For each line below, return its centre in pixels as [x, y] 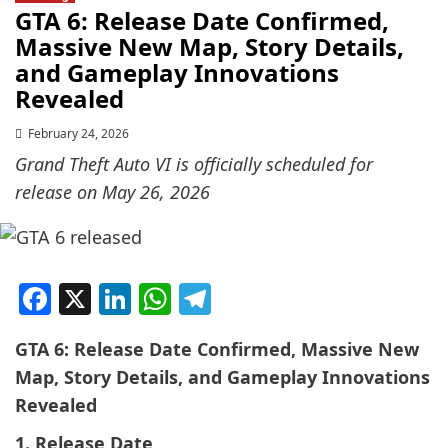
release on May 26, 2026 [112, 192]
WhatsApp [248, 298]
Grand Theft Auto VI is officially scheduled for [194, 164]
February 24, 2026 [78, 134]
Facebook [122, 298]
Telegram [281, 298]
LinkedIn [196, 298]
